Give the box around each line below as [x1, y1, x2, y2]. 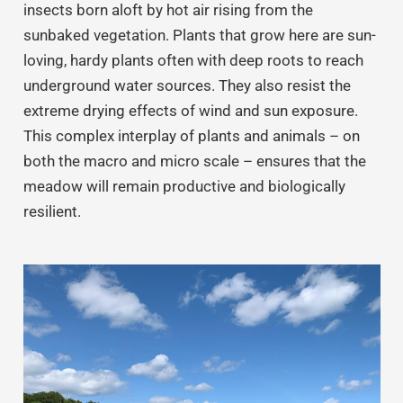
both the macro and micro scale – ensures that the [22, 151, 366, 170]
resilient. [22, 201, 81, 220]
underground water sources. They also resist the [22, 76, 351, 94]
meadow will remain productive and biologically [22, 176, 345, 195]
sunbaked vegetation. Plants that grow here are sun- [22, 25, 376, 44]
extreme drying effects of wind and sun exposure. [22, 101, 358, 120]
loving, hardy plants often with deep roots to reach [22, 50, 363, 69]
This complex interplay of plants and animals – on [22, 126, 360, 145]
